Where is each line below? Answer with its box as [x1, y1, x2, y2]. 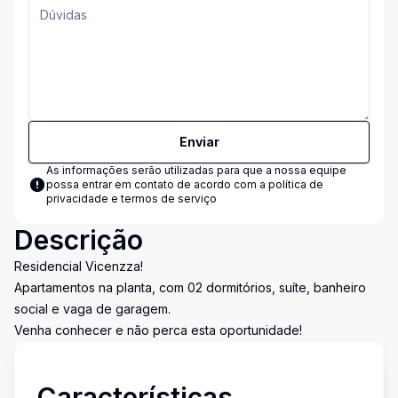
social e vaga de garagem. [14, 301, 171, 316]
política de [268, 178, 323, 191]
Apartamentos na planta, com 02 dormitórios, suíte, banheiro [14, 280, 366, 295]
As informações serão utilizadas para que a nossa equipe [46, 163, 346, 177]
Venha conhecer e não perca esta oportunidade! [14, 322, 302, 338]
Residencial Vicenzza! [14, 259, 143, 274]
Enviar [179, 134, 219, 149]
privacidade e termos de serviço [46, 192, 217, 205]
